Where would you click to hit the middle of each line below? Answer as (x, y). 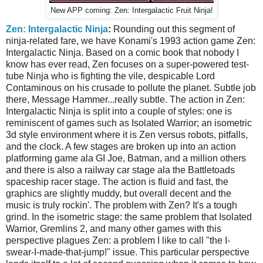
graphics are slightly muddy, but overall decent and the (119, 194)
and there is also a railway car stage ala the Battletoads (120, 170)
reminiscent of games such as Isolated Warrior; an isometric (129, 123)
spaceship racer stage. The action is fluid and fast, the (117, 182)
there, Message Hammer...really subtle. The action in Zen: (125, 100)
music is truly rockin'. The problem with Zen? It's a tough (122, 205)
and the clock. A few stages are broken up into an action (121, 147)
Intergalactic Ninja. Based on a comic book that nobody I (122, 53)
